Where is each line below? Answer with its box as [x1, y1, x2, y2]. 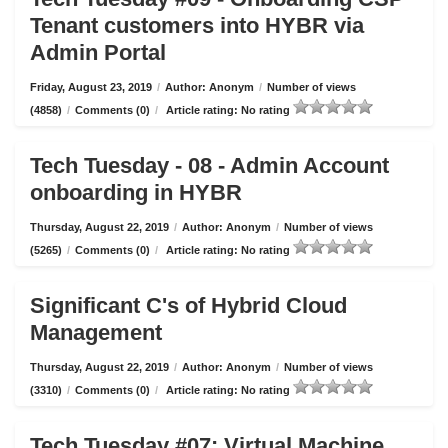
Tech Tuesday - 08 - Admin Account [30, 153, 389, 178]
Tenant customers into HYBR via [30, 13, 364, 38]
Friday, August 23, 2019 [30, 81, 152, 93]
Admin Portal [30, 40, 166, 65]
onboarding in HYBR [30, 180, 242, 205]
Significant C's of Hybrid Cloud [30, 293, 347, 318]
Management [30, 320, 162, 345]
